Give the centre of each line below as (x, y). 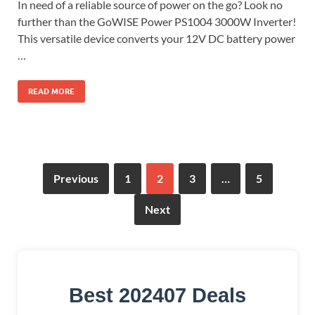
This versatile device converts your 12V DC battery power (156, 38)
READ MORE (51, 91)
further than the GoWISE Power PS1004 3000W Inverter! (157, 21)
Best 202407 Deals (157, 295)
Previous (76, 178)
